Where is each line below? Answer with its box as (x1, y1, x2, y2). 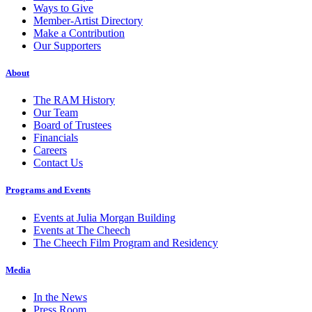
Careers (33, 144, 67, 157)
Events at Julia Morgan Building (33, 211, 175, 224)
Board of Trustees (33, 119, 111, 132)
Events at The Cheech (33, 224, 130, 236)
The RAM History (33, 94, 115, 107)
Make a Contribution (33, 26, 125, 39)
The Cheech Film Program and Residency (33, 236, 218, 249)
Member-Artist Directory (33, 14, 143, 26)
